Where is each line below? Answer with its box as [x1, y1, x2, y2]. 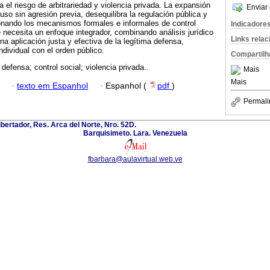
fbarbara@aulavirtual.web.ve [87, 154, 183, 163]
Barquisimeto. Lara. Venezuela [83, 128, 187, 137]
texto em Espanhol [17, 81, 88, 90]
